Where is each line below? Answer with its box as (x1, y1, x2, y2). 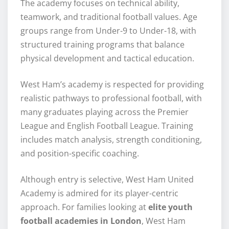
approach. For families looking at (20, 201, 148, 213)
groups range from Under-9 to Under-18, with (20, 25, 196, 36)
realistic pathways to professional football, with (20, 92, 202, 104)
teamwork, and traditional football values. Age (20, 11, 197, 22)
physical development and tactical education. (20, 52, 194, 64)
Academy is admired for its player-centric (20, 187, 178, 199)
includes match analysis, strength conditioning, (20, 133, 202, 145)
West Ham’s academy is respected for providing (20, 78, 204, 90)
